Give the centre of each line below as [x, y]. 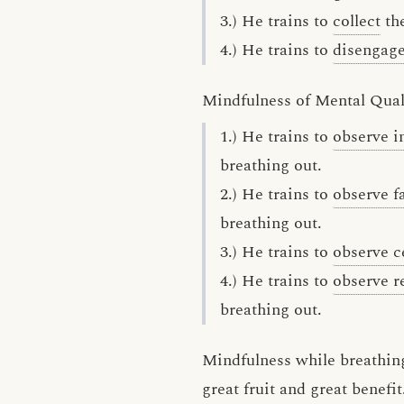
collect [357, 21]
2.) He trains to [276, 194]
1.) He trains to [276, 137]
